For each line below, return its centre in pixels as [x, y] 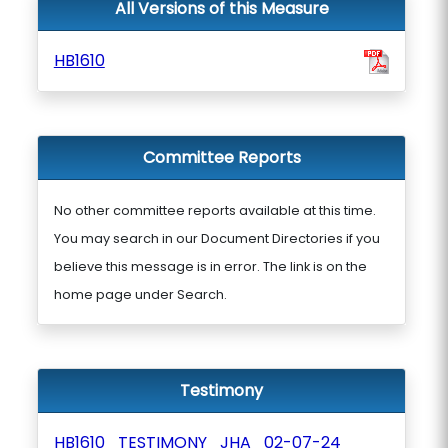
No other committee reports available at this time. [214, 210]
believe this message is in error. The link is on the [210, 266]
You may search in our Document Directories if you [216, 238]
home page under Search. [140, 294]
